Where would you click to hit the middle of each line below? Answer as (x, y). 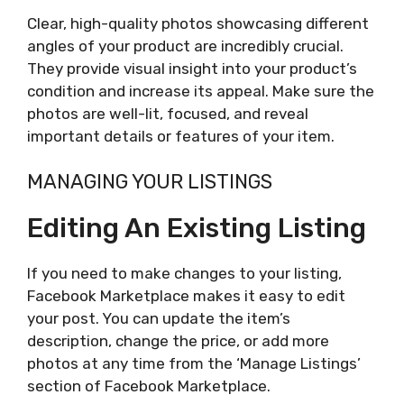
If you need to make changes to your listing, (184, 274)
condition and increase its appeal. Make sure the (201, 91)
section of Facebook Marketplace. (149, 386)
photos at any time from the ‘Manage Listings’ (194, 364)
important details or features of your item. (181, 136)
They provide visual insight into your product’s (192, 68)
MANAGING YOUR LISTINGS (150, 182)
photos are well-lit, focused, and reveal (168, 113)
